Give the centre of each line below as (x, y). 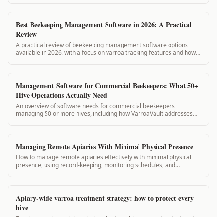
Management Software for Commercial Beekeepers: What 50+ (107, 85)
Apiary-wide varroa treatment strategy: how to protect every (105, 198)
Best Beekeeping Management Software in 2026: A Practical (104, 24)
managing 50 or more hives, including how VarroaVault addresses (104, 113)
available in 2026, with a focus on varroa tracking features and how (106, 52)
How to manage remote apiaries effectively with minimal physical (104, 157)
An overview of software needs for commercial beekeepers (95, 106)
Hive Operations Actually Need (62, 95)
